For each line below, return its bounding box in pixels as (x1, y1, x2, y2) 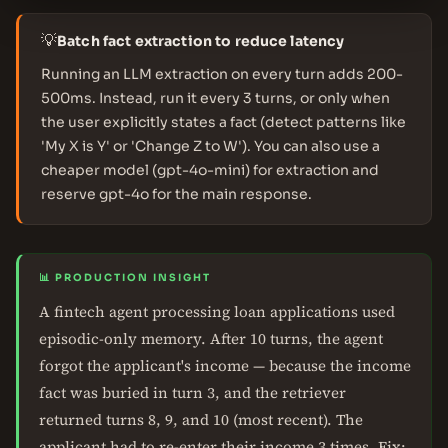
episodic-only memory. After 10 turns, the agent (39, 328, 383, 349)
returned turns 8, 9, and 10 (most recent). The (39, 409, 363, 430)
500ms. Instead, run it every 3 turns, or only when (41, 89, 390, 107)
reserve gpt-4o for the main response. (41, 185, 312, 203)
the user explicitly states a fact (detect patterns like (41, 113, 406, 131)
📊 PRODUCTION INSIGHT (39, 271, 211, 284)
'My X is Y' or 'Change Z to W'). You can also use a (41, 137, 380, 155)
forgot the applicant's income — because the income (39, 355, 411, 376)
